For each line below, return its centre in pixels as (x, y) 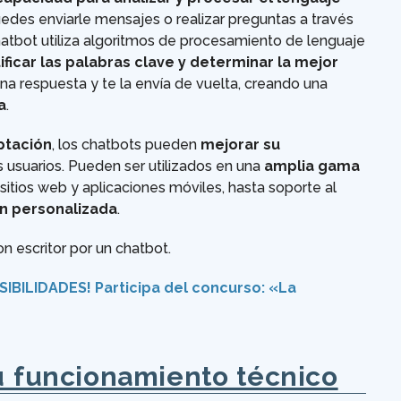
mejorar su (240, 145)
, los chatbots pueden (126, 145)
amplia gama (312, 166)
